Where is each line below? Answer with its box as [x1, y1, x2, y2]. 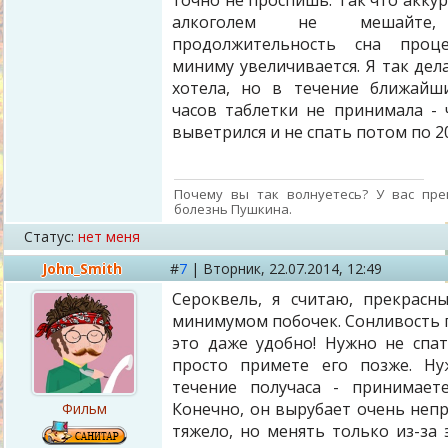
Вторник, [203, 259, 269, 278]
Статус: [24, 227, 74, 246]
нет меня [78, 227, 140, 246]
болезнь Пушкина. [174, 199, 292, 218]
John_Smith [42, 259, 122, 278]
